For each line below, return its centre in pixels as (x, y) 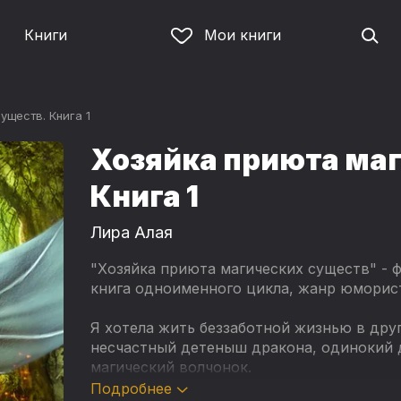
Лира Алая (131, 232)
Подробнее (131, 389)
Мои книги (242, 34)
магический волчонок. (171, 367)
